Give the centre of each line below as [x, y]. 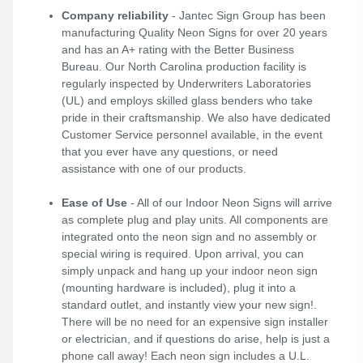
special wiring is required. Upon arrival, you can [183, 254]
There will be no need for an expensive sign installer [195, 322]
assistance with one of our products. [154, 169]
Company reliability [115, 16]
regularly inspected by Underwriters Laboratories [186, 84]
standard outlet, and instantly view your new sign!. [189, 305]
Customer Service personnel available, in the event [192, 135]
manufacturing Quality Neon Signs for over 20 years [194, 33]
